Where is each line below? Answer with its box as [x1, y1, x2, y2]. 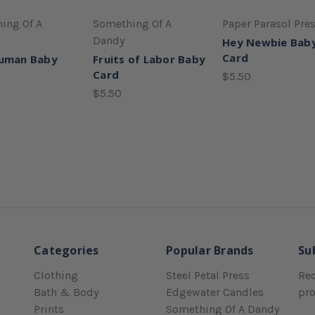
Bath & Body [34, 285, 98, 299]
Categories [34, 242, 99, 258]
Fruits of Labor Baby [93, 51, 205, 66]
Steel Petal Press [166, 268, 250, 282]
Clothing [34, 268, 78, 282]
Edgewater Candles [166, 285, 264, 299]
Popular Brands [166, 242, 254, 258]
